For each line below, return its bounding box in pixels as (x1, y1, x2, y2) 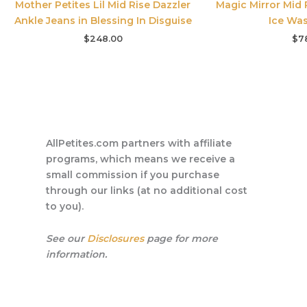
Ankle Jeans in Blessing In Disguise (14, 14, 192, 27)
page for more (144, 232, 219, 245)
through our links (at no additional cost (46, 184, 248, 197)
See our (46, 232, 88, 245)
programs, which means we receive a (46, 152, 236, 165)
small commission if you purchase (46, 168, 220, 181)
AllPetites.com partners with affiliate (46, 136, 232, 149)
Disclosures (87, 232, 145, 245)
